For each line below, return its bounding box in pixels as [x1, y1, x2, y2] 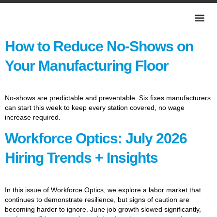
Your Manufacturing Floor [5, 58, 169, 74]
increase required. [5, 113, 61, 121]
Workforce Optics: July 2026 [5, 130, 187, 147]
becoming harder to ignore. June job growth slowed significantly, [5, 205, 201, 214]
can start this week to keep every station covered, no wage [5, 104, 185, 111]
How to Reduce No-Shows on [5, 38, 193, 54]
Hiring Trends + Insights [5, 150, 158, 166]
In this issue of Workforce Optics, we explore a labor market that [5, 186, 201, 194]
